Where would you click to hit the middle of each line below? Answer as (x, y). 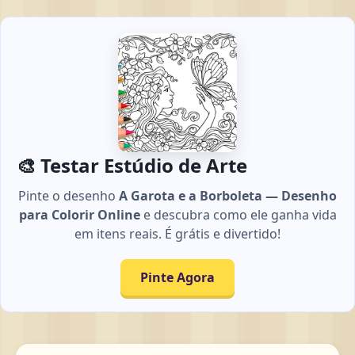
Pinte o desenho (69, 196)
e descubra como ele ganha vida (238, 215)
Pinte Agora (177, 278)
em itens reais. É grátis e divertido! (177, 234)
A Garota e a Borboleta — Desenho (228, 196)
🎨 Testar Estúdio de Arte (132, 166)
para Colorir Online (79, 215)
